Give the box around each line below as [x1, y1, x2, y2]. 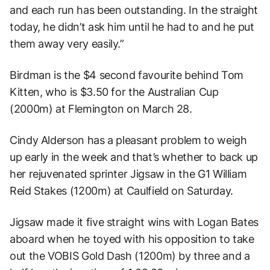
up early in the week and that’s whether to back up [10, 151, 259, 164]
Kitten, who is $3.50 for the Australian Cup [10, 86, 219, 99]
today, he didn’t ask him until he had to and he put [10, 20, 254, 34]
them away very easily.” [10, 37, 124, 51]
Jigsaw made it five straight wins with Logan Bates [10, 216, 259, 229]
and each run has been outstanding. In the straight [10, 4, 259, 17]
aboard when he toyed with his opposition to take [10, 233, 254, 246]
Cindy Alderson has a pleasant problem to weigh [10, 134, 247, 147]
